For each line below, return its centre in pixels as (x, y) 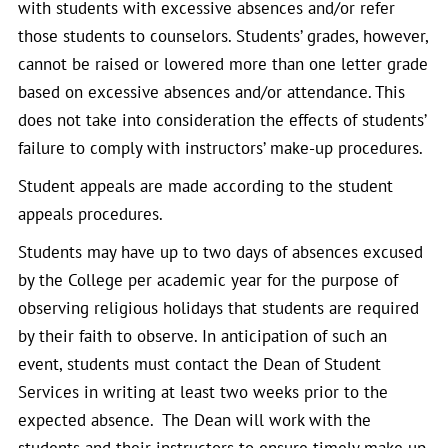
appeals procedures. (90, 214)
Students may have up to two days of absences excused (220, 252)
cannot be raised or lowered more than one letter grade (223, 64)
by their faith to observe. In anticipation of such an (202, 336)
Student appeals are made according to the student (205, 186)
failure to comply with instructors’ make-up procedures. (220, 148)
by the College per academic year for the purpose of (208, 280)
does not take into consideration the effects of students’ (222, 120)
